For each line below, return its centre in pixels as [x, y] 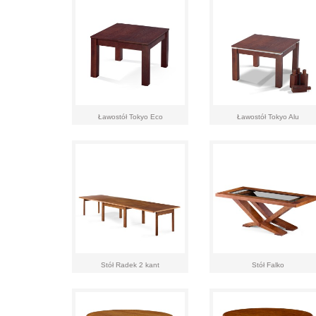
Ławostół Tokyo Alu [268, 117]
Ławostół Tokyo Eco [130, 117]
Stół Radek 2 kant [130, 265]
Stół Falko [268, 265]
